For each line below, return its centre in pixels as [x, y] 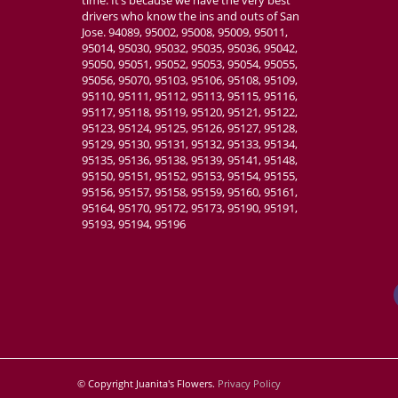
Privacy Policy [249, 384]
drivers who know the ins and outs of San [191, 16]
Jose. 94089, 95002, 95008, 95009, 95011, [185, 32]
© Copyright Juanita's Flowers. [147, 384]
